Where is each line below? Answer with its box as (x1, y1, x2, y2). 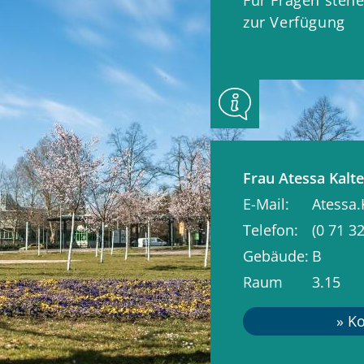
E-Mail (243, 193, 285, 214)
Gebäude (243, 245, 305, 266)
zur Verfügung (243, 11, 345, 32)
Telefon (243, 219, 294, 240)
